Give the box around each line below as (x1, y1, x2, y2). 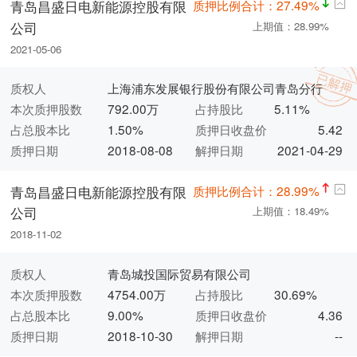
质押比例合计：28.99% (192, 181, 320, 199)
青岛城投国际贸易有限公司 (107, 264, 251, 282)
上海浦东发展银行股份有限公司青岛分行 (107, 79, 323, 97)
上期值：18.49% (252, 203, 329, 219)
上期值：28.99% (252, 18, 329, 33)
